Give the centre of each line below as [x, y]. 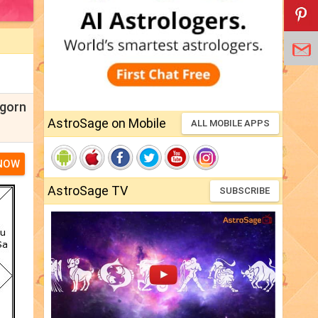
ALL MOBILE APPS [230, 124]
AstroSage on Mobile [107, 124]
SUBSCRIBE [245, 191]
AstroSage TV [88, 191]
